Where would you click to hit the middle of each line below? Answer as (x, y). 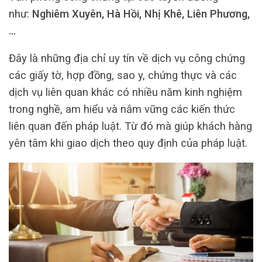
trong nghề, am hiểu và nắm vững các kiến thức (122, 109)
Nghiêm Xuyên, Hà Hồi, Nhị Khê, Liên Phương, (141, 14)
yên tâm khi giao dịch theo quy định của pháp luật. (128, 143)
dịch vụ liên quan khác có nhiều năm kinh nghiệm (125, 92)
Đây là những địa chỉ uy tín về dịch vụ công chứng (127, 58)
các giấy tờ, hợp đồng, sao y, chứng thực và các (123, 75)
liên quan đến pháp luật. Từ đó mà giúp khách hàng (130, 126)
